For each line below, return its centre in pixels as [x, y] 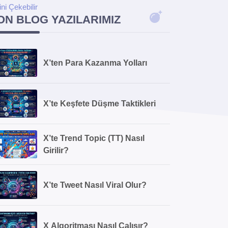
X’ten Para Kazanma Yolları [95, 63]
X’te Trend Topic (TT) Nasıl [94, 138]
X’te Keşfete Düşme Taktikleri [99, 103]
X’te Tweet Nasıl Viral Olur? [95, 185]
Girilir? [56, 150]
